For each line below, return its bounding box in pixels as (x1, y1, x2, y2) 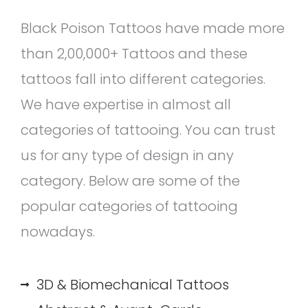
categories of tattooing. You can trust (21, 120, 276, 140)
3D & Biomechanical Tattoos (36, 274, 229, 294)
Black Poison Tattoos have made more (21, 18, 285, 38)
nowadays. (21, 221, 95, 241)
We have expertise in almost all (21, 94, 231, 114)
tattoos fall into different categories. (21, 69, 265, 89)
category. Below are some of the (21, 170, 240, 190)
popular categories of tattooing (21, 196, 238, 216)
